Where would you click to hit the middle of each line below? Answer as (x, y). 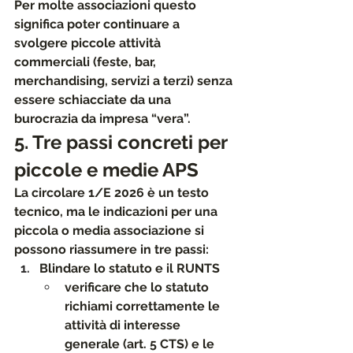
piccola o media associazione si (111, 230)
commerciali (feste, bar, (87, 62)
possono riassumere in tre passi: (111, 249)
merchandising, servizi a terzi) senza (125, 81)
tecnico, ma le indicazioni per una (117, 212)
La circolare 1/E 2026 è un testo (113, 193)
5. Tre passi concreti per (123, 142)
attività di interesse (124, 325)
